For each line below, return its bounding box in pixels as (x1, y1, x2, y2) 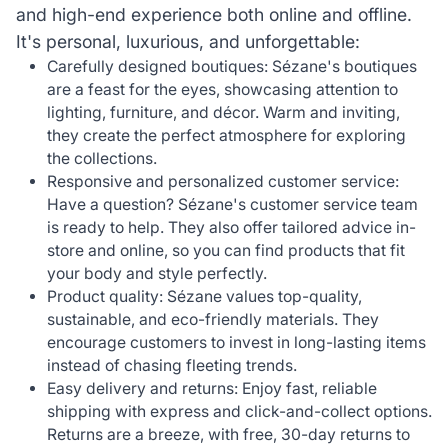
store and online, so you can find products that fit (47, 240, 406, 260)
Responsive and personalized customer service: (47, 171, 400, 191)
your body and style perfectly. (47, 263, 268, 283)
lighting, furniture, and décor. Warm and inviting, (47, 102, 401, 122)
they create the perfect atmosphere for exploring (47, 125, 407, 145)
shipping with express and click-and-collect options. (47, 401, 433, 421)
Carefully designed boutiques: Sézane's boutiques (47, 56, 418, 76)
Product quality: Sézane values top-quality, (47, 286, 363, 306)
